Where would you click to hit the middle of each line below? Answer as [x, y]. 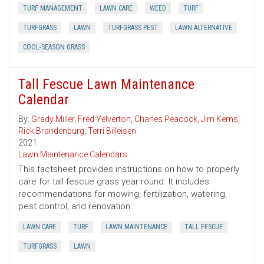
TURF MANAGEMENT [53, 9]
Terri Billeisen [112, 131]
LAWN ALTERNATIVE [204, 28]
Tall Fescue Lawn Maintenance [106, 85]
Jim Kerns [220, 119]
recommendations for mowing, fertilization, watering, [123, 194]
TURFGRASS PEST [133, 28]
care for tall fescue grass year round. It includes [114, 182]
